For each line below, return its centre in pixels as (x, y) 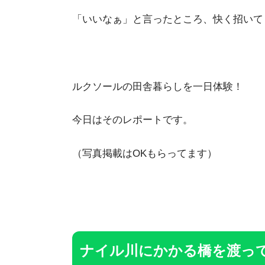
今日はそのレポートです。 (132, 120)
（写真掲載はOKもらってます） (145, 153)
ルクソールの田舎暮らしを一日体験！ (158, 86)
